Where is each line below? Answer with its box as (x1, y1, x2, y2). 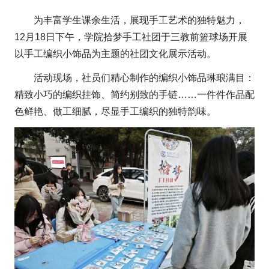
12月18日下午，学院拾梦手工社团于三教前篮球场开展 (14, 32, 247, 42)
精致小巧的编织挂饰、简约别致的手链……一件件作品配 (14, 89, 255, 100)
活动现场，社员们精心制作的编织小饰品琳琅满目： (34, 73, 255, 83)
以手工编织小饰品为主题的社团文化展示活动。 (14, 49, 216, 59)
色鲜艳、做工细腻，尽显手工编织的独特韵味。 (14, 106, 216, 116)
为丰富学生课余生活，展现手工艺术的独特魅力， (34, 15, 245, 25)
